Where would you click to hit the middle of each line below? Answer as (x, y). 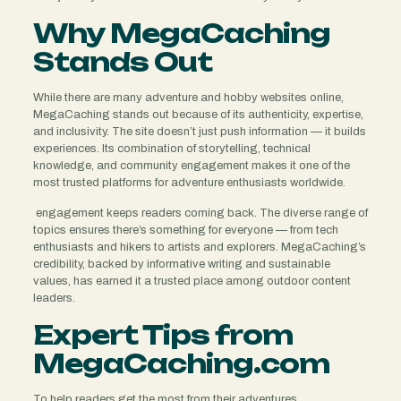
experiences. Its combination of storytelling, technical (171, 148)
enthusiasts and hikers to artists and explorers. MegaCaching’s (199, 247)
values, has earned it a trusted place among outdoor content (192, 281)
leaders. (54, 298)
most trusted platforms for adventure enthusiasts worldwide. (189, 182)
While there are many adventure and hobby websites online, (188, 97)
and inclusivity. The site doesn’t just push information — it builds (199, 131)
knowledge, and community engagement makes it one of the (191, 165)
